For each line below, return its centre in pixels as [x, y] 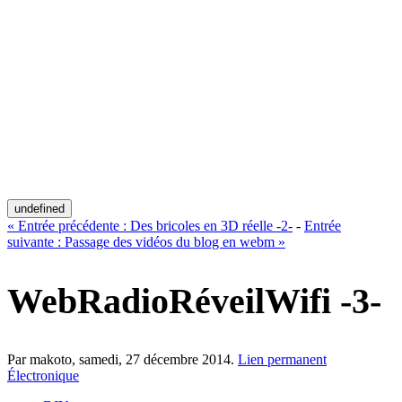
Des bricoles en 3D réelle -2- [211, 225]
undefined [39, 208]
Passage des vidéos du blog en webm [170, 241]
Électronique [43, 376]
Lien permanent [282, 360]
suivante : [36, 241]
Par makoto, [43, 360]
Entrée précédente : [74, 225]
